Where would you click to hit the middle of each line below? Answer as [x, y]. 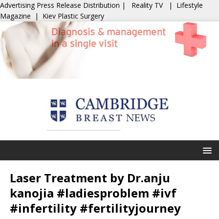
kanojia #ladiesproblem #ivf [93, 193]
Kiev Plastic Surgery [73, 16]
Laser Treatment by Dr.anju [90, 178]
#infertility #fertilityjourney [95, 208]
